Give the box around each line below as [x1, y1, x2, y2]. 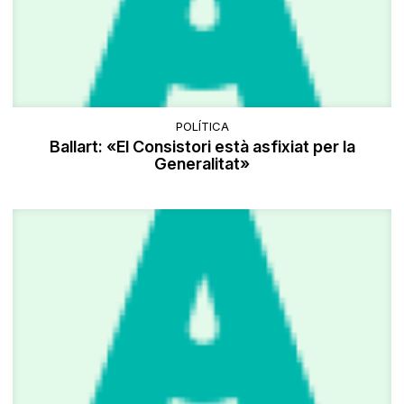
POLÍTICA [175, 119, 229, 134]
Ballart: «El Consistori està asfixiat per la [49, 137, 355, 157]
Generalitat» [154, 154, 250, 174]
